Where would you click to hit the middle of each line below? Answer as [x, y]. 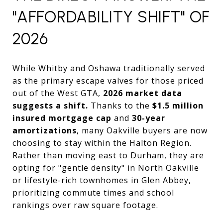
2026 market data [143, 93]
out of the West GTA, [58, 93]
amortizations [45, 130]
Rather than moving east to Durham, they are [108, 155]
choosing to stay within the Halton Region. [102, 143]
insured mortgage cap [62, 118]
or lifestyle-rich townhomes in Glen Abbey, [102, 180]
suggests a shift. [50, 105]
